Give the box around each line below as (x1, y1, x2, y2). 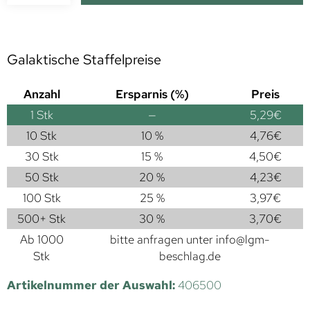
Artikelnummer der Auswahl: (7, 277, 178, 293)
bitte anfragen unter (109, 232, 216, 248)
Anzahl (23, 86, 60, 102)
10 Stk (26, 128, 57, 144)
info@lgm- (215, 232, 270, 248)
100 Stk (22, 190, 61, 206)
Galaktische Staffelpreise (7, 51, 161, 69)
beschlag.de (158, 248, 221, 264)
